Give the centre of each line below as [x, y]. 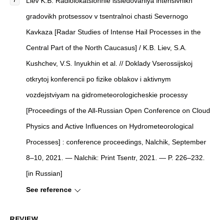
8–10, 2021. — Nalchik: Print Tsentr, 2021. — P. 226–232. [115, 158]
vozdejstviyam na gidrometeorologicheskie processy [107, 95]
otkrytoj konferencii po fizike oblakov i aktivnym [98, 79]
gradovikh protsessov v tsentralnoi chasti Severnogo [107, 16]
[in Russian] [44, 174]
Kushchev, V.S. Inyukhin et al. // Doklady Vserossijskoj [109, 64]
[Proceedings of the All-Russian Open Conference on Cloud [118, 111]
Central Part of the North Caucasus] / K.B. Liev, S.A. [106, 48]
